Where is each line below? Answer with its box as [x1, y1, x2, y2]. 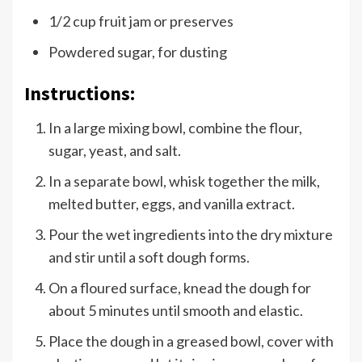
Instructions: [24, 81, 135, 107]
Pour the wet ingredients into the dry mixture [48, 225, 333, 244]
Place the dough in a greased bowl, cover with [48, 332, 334, 351]
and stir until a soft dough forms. [48, 248, 250, 267]
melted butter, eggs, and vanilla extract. [48, 195, 295, 213]
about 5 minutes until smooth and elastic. [48, 301, 303, 320]
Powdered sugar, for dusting [48, 43, 227, 61]
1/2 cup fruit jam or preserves [48, 12, 234, 31]
